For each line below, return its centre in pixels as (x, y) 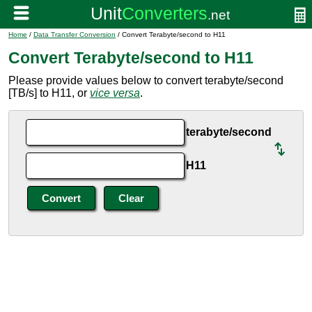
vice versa (115, 93)
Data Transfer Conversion (75, 34)
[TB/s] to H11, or (49, 93)
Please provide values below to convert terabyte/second (146, 80)
